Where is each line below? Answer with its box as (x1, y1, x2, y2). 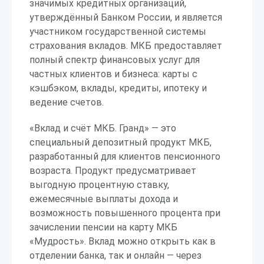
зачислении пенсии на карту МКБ (29, 222, 177, 233)
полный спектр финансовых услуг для (29, 54, 200, 65)
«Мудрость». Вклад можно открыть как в (29, 236, 216, 247)
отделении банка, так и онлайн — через (29, 250, 202, 261)
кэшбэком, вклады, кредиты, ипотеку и (29, 82, 207, 94)
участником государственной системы (29, 26, 206, 37)
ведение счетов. (29, 97, 104, 108)
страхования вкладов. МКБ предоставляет (29, 40, 222, 51)
